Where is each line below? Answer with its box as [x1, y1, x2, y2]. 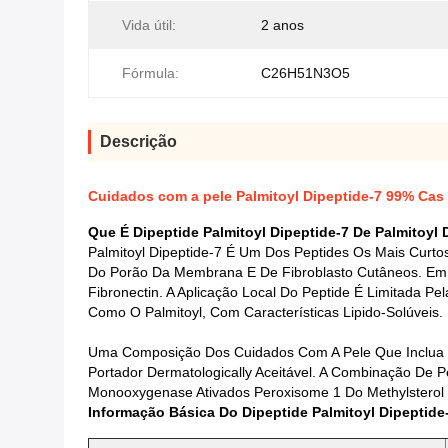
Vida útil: [122, 17, 176, 33]
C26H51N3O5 [261, 65, 350, 81]
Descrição [100, 133, 177, 150]
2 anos [261, 17, 304, 33]
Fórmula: [122, 65, 179, 81]
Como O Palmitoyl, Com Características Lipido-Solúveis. [88, 304, 443, 320]
